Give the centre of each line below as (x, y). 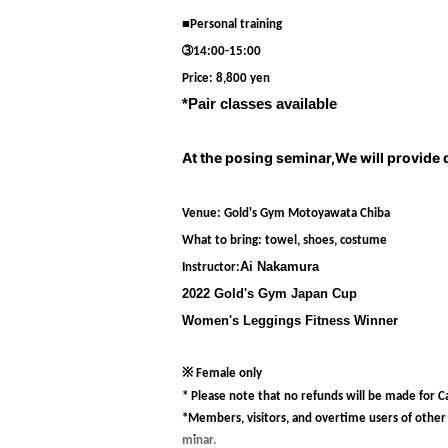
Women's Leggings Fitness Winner (290, 320)
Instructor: (211, 267)
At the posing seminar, (258, 157)
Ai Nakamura (279, 266)
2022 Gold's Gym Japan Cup (269, 293)
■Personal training (232, 24)
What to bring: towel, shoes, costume (284, 240)
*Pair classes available (259, 104)
